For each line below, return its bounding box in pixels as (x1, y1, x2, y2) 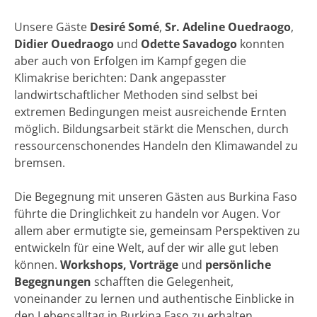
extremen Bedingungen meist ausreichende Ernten (14, 103, 287, 120)
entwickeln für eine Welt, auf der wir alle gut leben (14, 239, 279, 255)
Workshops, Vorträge (60, 256, 181, 272)
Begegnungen (14, 273, 91, 289)
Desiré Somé (90, 18, 159, 35)
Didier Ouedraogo (14, 35, 117, 52)
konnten (237, 35, 284, 52)
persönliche (205, 256, 271, 272)
